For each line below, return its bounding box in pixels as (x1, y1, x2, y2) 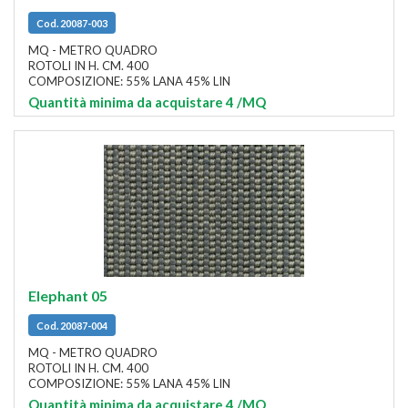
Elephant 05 (28, 287, 107, 305)
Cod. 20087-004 (36, 319, 107, 331)
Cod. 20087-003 (36, 16, 107, 29)
